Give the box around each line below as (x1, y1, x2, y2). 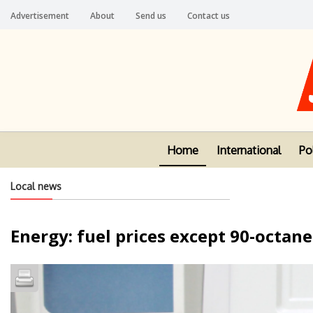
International (217, 143, 281, 158)
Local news (10, 180, 61, 192)
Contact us (187, 10, 230, 22)
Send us (136, 10, 166, 22)
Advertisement (10, 10, 69, 22)
